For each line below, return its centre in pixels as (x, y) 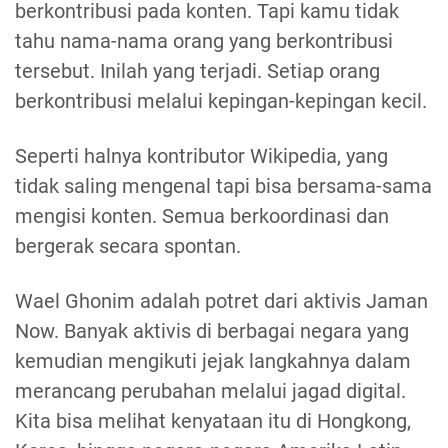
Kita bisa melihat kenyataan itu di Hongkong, (213, 421)
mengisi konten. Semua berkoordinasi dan (202, 216)
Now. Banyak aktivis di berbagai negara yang (212, 331)
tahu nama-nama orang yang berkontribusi (204, 41)
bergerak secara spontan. (128, 246)
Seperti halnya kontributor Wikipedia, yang (201, 156)
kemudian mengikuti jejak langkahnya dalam (213, 361)
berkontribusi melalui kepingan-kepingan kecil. (221, 101)
